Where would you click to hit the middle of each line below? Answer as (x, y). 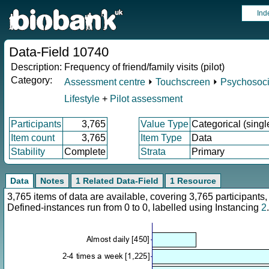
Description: (36, 67)
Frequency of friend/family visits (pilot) (144, 67)
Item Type (161, 138)
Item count (33, 138)
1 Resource (193, 181)
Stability (28, 152)
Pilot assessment (146, 99)
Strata (153, 152)
